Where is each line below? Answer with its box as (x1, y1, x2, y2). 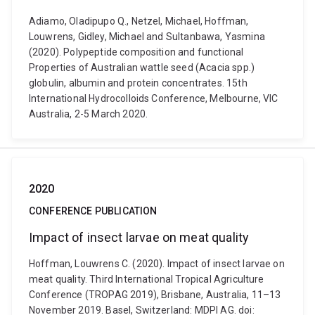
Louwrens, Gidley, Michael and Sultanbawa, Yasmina (29, 31, 265, 42)
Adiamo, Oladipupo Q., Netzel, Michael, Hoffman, (29, 15, 249, 27)
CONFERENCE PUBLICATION (29, 205, 157, 217)
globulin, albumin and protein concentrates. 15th (29, 77, 247, 89)
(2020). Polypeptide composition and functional (29, 46, 244, 58)
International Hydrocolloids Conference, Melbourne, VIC (29, 93, 278, 104)
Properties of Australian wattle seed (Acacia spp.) (29, 62, 255, 73)
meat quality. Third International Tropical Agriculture (29, 274, 264, 285)
